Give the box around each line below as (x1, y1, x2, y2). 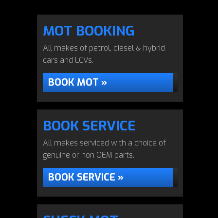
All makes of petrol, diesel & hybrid (43, 43, 165, 53)
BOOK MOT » (48, 76, 107, 89)
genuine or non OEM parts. (43, 150, 134, 160)
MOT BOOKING (43, 22, 135, 40)
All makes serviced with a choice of (43, 138, 166, 148)
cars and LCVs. (43, 55, 93, 65)
